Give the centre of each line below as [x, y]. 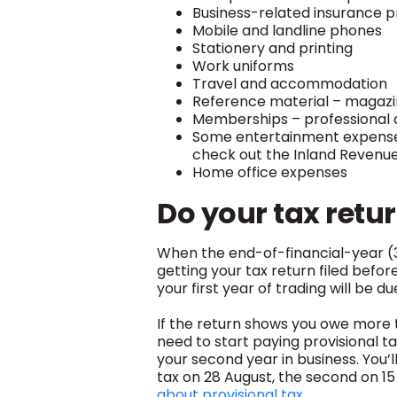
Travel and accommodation [290, 83]
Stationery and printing [272, 48]
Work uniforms [243, 66]
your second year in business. [260, 359]
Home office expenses [270, 172]
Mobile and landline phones [287, 30]
